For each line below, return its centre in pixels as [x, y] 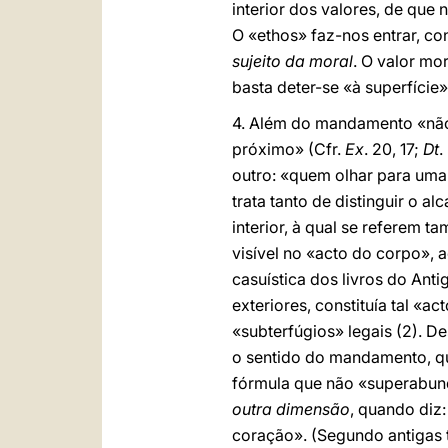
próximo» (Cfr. [288, 149]
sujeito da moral [292, 61]
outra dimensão [291, 409]
